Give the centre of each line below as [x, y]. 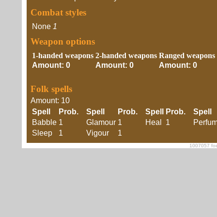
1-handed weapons [63, 55]
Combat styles [58, 12]
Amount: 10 [50, 101]
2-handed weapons [126, 55]
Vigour [98, 133]
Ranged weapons [187, 55]
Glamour [101, 122]
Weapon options [63, 41]
